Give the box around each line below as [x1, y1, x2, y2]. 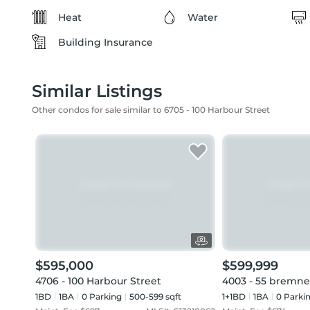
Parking [87, 291, 122, 302]
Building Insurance [58, 36, 153, 48]
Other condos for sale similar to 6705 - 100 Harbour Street [32, 104, 270, 115]
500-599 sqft [129, 291, 181, 302]
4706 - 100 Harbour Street [35, 275, 161, 287]
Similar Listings [32, 81, 162, 101]
